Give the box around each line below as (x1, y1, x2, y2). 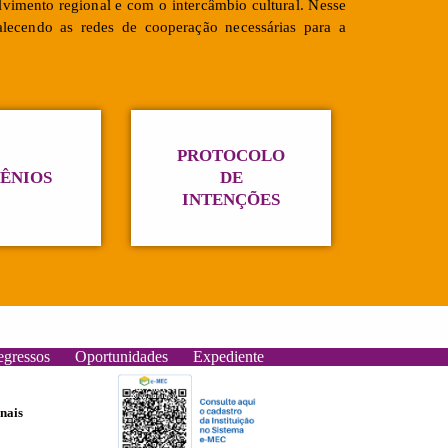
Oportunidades (74, 347, 168, 365)
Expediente (192, 347, 264, 365)
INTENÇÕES (182, 189, 280, 209)
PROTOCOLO (177, 145, 285, 165)
